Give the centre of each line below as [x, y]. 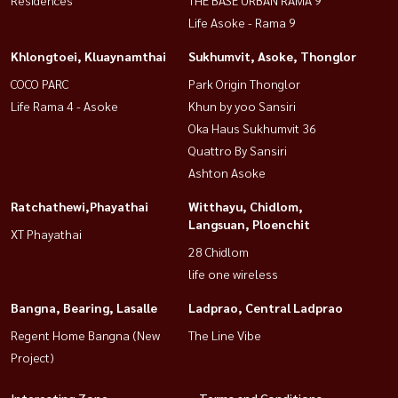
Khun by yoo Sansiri [242, 105]
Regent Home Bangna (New [85, 334]
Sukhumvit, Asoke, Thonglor [272, 56]
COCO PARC [40, 83]
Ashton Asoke [227, 172]
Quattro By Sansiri [238, 150]
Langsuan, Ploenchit [249, 223]
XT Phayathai [46, 233]
